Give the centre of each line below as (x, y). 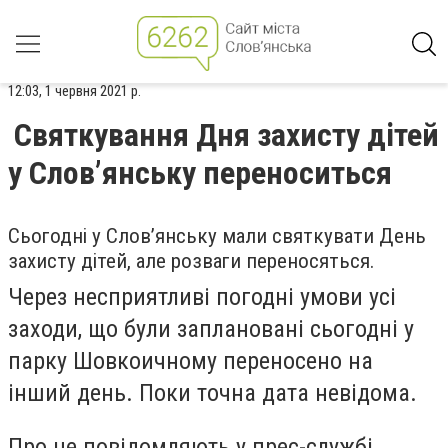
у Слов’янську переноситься (200, 173)
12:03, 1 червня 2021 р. (74, 91)
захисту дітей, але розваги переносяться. (191, 261)
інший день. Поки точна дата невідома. (212, 393)
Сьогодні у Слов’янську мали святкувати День (217, 236)
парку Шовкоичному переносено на (190, 361)
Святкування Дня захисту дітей (226, 135)
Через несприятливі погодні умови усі (202, 297)
